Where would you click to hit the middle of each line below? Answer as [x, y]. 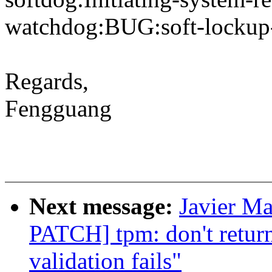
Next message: [104, 206]
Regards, [47, 81]
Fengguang [58, 109]
